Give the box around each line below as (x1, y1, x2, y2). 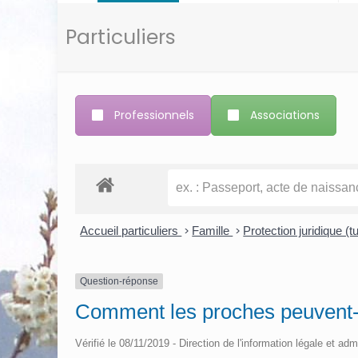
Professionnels (113, 106, 194, 123)
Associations (249, 106, 320, 123)
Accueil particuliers (80, 224, 182, 238)
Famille (192, 224, 233, 238)
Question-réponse (79, 276, 158, 288)
